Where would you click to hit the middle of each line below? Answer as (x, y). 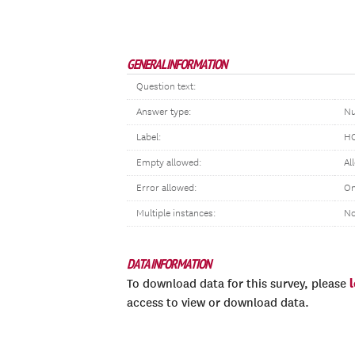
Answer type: (164, 112)
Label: (149, 137)
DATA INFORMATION (169, 264)
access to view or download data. (218, 303)
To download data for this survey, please (238, 284)
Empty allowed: (169, 163)
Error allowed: (166, 188)
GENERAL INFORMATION (177, 64)
